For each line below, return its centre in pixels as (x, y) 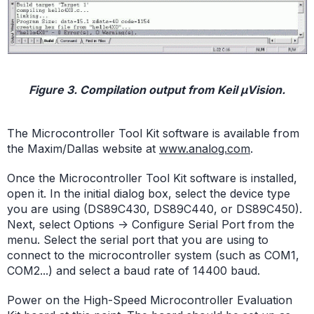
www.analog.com (205, 149)
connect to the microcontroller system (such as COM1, (153, 255)
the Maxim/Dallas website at (83, 149)
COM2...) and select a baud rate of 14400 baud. (134, 271)
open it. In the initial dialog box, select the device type (149, 194)
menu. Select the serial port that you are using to (138, 240)
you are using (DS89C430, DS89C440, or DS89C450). (155, 209)
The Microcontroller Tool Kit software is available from (153, 134)
